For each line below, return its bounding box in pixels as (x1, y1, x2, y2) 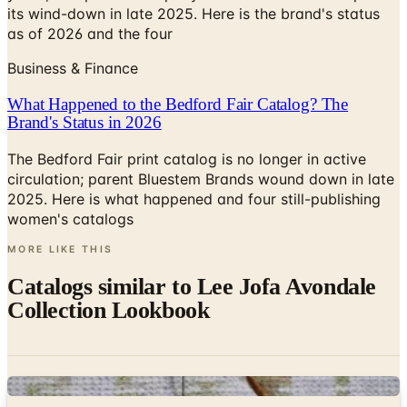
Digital (17, 376, 63, 395)
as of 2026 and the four (7, 25, 173, 44)
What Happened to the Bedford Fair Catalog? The (7, 94, 349, 114)
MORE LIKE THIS (7, 243, 114, 255)
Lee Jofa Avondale (196, 273, 376, 301)
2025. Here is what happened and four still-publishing (7, 189, 381, 208)
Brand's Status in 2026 (7, 112, 162, 132)
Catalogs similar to (7, 273, 197, 301)
